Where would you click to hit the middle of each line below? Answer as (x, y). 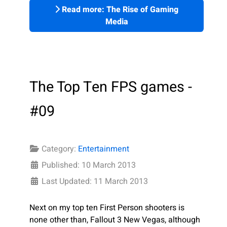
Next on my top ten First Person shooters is (107, 208)
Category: (59, 149)
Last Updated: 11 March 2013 (95, 181)
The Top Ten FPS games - (111, 87)
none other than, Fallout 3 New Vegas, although (115, 220)
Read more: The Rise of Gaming (119, 9)
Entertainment (104, 149)
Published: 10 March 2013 (89, 165)
